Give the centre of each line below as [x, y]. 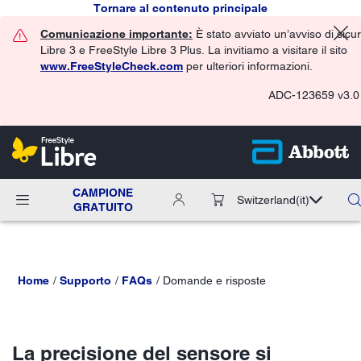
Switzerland [266, 199]
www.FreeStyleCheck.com [112, 66]
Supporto [85, 280]
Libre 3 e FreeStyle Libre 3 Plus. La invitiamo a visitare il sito [194, 50]
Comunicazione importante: [116, 34]
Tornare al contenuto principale [180, 8]
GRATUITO [103, 207]
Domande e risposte [214, 280]
